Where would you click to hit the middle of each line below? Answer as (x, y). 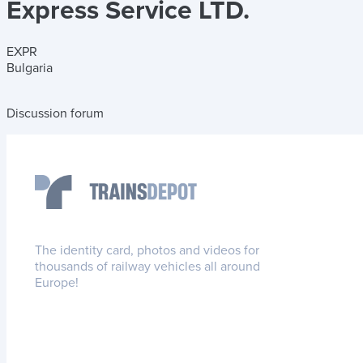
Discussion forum (55, 113)
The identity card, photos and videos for (147, 251)
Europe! (57, 283)
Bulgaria (30, 68)
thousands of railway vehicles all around (147, 267)
